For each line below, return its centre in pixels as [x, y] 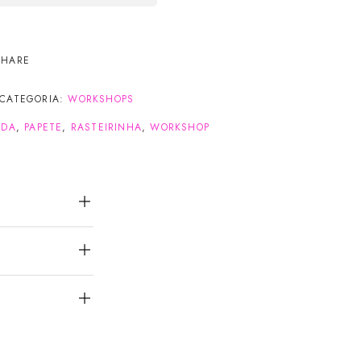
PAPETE [44, 128]
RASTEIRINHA [106, 128]
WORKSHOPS [101, 100]
